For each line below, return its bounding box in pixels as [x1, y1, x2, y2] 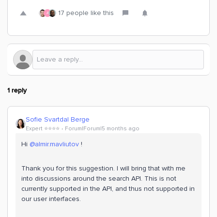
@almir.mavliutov [30, 140, 79, 148]
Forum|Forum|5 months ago [65, 125, 139, 132]
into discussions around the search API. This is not [21, 174, 176, 183]
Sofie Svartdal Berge [26, 115, 90, 124]
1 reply [7, 86, 27, 94]
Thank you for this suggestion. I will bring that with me [21, 164, 186, 172]
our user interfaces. [21, 195, 83, 203]
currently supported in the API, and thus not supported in [21, 185, 195, 193]
